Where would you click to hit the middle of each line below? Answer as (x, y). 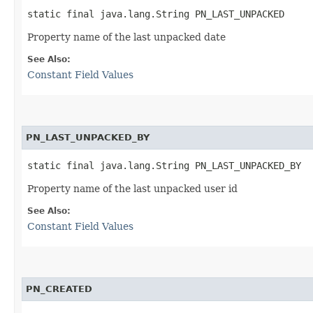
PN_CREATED (59, 289)
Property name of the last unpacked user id (132, 189)
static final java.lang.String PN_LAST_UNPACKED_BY (164, 166)
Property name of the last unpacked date (126, 37)
